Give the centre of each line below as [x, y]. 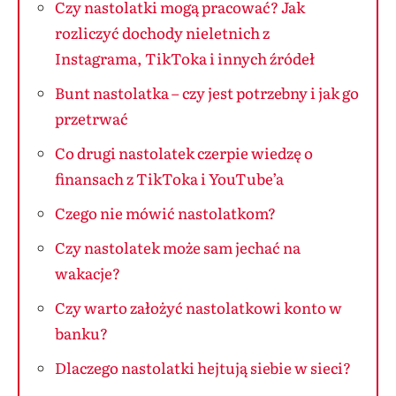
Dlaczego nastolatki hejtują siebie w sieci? [203, 367]
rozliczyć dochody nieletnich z [162, 32]
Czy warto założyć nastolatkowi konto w [198, 307]
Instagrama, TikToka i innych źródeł [185, 57]
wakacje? [88, 272]
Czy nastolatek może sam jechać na [178, 247]
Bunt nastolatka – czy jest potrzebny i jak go [207, 92]
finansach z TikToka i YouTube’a [169, 178]
